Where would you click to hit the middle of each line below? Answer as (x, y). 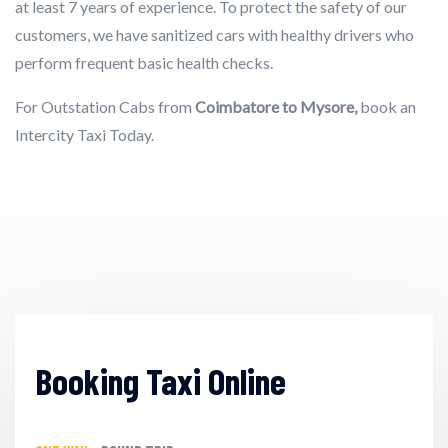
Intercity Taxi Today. (84, 134)
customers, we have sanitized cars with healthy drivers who (214, 34)
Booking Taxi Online (160, 380)
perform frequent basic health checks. (144, 62)
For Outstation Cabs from (105, 106)
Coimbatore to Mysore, (276, 106)
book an (386, 106)
